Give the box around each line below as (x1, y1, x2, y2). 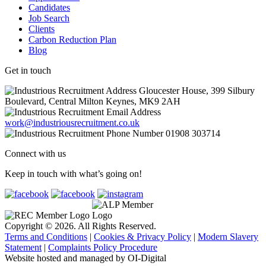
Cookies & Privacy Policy (94, 232, 191, 242)
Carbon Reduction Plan (28, 34, 116, 45)
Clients (28, 24, 55, 34)
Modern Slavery (198, 232, 258, 242)
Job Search (28, 13, 69, 24)
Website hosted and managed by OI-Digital (5, 253, 166, 264)
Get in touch (5, 65, 51, 76)
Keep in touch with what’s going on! (5, 169, 142, 179)
